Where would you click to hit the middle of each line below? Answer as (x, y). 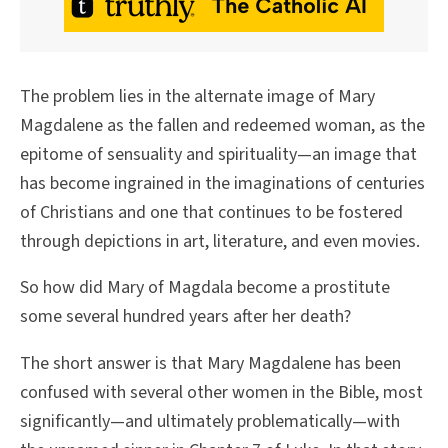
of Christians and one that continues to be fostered (211, 212)
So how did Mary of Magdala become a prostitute (205, 288)
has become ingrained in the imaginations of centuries (222, 183)
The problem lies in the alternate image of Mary (197, 96)
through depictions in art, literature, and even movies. (220, 241)
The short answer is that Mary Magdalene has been (210, 364)
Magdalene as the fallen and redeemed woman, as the (222, 125)
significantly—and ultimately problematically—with (210, 422)
